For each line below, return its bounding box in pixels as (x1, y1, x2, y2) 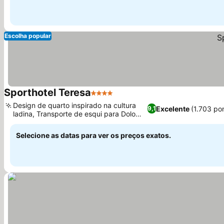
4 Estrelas (90, 93, 128, 103)
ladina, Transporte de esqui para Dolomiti (13, 109, 147, 118)
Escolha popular (4, 32, 51, 39)
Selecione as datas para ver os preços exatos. (16, 131, 171, 139)
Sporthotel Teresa (4, 86, 91, 98)
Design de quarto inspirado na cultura (13, 101, 136, 109)
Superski (13, 118, 41, 126)
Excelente (155, 104, 189, 113)
